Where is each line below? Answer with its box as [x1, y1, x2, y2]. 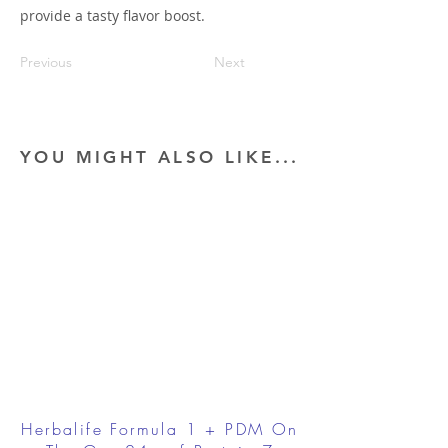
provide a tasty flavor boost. [20, 6, 205, 25]
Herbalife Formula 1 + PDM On [21, 418, 299, 440]
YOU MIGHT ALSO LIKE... [20, 147, 300, 167]
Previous [20, 53, 72, 71]
